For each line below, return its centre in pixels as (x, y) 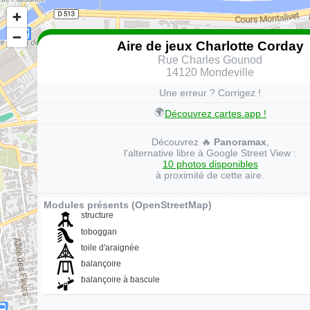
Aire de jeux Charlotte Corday (210, 46)
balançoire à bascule (121, 280)
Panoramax (240, 142)
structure (98, 216)
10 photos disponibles (210, 164)
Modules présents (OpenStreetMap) (127, 206)
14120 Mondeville (210, 72)
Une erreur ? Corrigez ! (210, 93)
